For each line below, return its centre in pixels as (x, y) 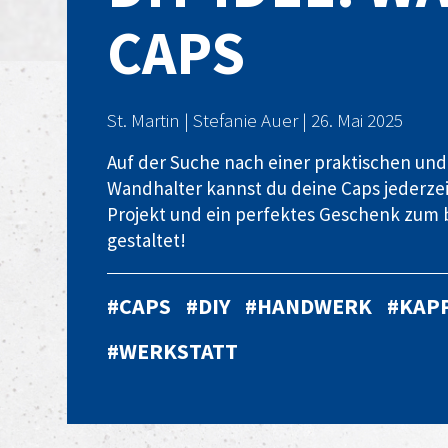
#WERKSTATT (173, 351)
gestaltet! (147, 240)
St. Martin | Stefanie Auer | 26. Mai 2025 (255, 120)
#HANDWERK (309, 306)
